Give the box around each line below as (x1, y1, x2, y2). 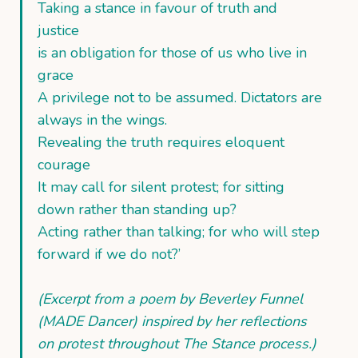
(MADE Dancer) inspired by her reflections (38, 311, 307, 331)
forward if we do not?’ (38, 244, 181, 264)
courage (38, 154, 90, 174)
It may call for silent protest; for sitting (38, 177, 284, 197)
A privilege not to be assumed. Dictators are (38, 87, 322, 107)
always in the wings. (38, 109, 167, 129)
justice (38, 20, 79, 40)
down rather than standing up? (38, 199, 237, 219)
